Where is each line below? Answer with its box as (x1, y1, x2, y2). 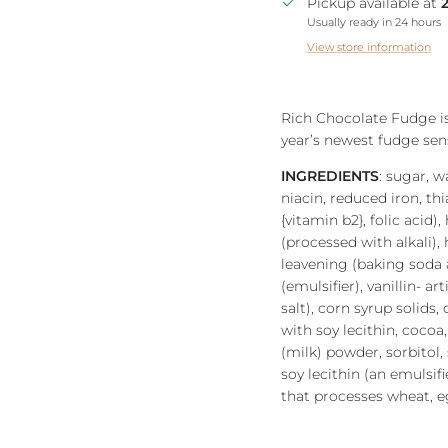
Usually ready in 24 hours (306, 14, 441, 29)
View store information (306, 39, 431, 54)
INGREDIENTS (280, 166, 379, 185)
